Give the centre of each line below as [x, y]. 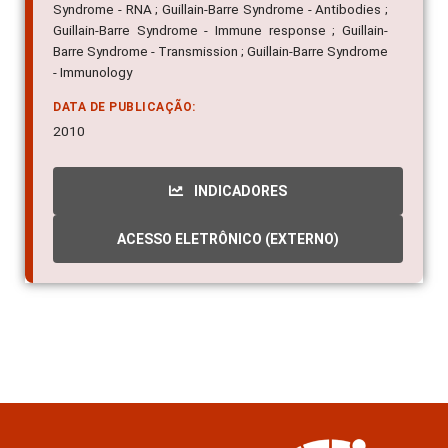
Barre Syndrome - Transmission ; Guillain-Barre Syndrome [220, 51]
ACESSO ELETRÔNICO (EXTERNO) [228, 239]
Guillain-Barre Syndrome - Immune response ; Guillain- [220, 30]
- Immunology [92, 72]
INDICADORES [239, 191]
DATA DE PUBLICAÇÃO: [124, 107]
